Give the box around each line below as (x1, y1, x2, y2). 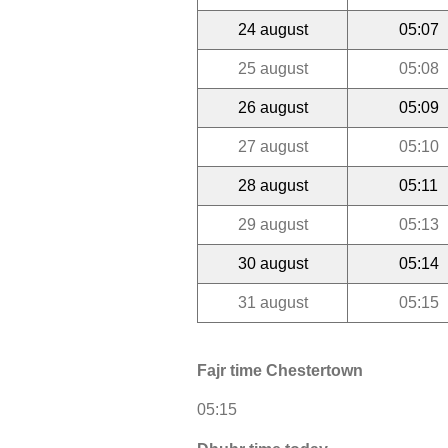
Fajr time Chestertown (197, 362, 363, 380)
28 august (237, 176, 308, 194)
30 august (237, 254, 308, 272)
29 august (237, 215, 308, 233)
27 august (237, 137, 308, 155)
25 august (237, 59, 308, 77)
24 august (237, 20, 308, 38)
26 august (237, 98, 308, 116)
